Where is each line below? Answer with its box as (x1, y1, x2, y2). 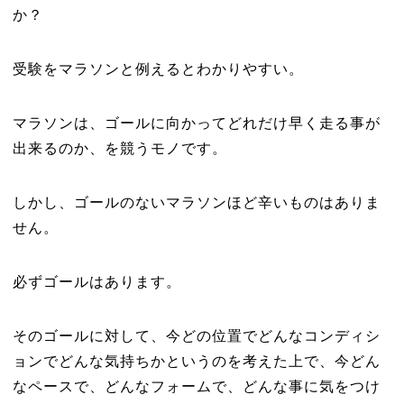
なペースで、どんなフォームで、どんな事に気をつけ (12, 379, 381, 394)
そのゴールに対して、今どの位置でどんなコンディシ (12, 328, 381, 344)
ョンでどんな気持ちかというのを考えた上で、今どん (12, 353, 381, 369)
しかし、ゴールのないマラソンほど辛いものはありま (12, 195, 381, 210)
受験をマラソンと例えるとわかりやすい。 (12, 61, 304, 77)
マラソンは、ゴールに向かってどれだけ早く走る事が (12, 115, 381, 131)
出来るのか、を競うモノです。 (12, 141, 227, 156)
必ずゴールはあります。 (12, 274, 181, 289)
